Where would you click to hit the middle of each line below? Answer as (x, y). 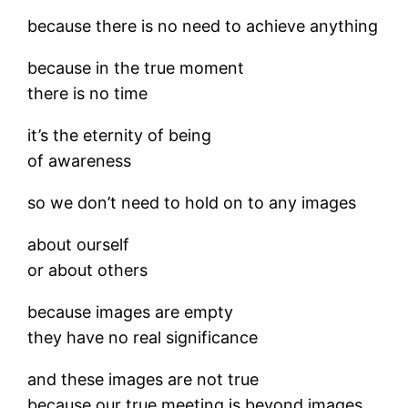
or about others (88, 270)
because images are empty (131, 312)
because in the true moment (136, 68)
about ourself (79, 245)
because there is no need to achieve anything (203, 26)
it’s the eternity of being (120, 135)
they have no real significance (143, 337)
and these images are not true (143, 379)
